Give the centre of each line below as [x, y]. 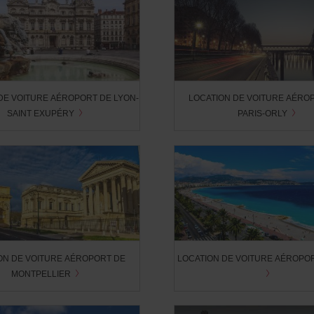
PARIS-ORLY [264, 114]
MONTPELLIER [42, 273]
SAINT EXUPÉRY [42, 114]
